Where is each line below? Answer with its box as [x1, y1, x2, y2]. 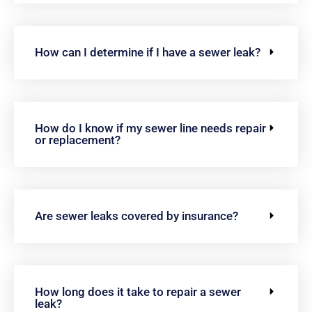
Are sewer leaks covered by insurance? [35, 208, 238, 223]
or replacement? [35, 132, 120, 147]
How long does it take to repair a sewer [35, 284, 241, 299]
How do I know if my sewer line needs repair [35, 120, 266, 135]
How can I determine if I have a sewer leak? [35, 45, 260, 59]
